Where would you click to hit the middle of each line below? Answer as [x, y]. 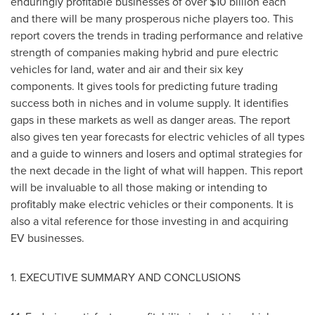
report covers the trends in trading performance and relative [157, 36]
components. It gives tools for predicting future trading [144, 86]
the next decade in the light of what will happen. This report [157, 171]
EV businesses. [47, 238]
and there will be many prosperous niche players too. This [152, 19]
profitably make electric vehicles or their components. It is [152, 204]
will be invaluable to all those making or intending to [139, 187]
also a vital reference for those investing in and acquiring [149, 221]
